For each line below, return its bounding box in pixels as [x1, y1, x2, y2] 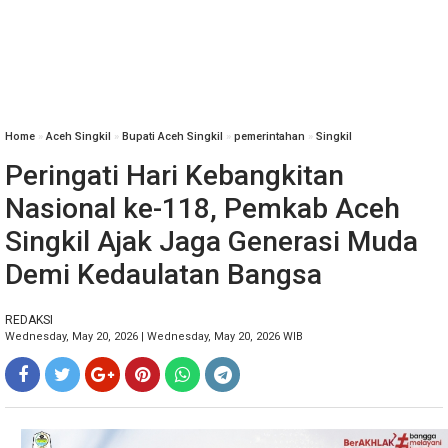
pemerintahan [234, 130, 305, 143]
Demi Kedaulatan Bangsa [5, 258, 322, 291]
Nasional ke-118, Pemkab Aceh [5, 192, 400, 225]
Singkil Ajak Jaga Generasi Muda [5, 225, 418, 258]
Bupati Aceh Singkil [122, 130, 223, 143]
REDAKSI [5, 313, 53, 327]
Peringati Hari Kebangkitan [5, 159, 344, 192]
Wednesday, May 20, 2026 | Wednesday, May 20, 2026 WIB [5, 330, 303, 343]
